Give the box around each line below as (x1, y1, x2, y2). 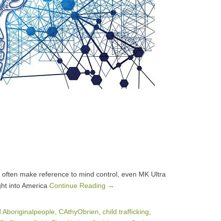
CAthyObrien (59, 208, 99, 216)
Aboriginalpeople (2, 208, 55, 216)
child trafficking (103, 208, 149, 216)
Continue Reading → (49, 182, 114, 189)
